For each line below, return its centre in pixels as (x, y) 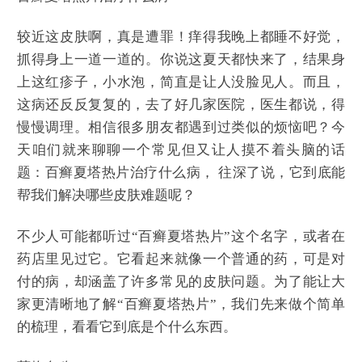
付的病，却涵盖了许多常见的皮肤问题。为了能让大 (181, 281)
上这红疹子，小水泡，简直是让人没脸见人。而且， (181, 82)
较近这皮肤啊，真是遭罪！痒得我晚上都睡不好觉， (181, 37)
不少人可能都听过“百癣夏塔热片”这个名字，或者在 (181, 236)
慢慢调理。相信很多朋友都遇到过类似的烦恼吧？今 (181, 128)
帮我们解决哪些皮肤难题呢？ (106, 196)
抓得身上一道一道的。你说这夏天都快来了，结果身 (181, 60)
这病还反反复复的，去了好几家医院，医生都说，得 (181, 105)
